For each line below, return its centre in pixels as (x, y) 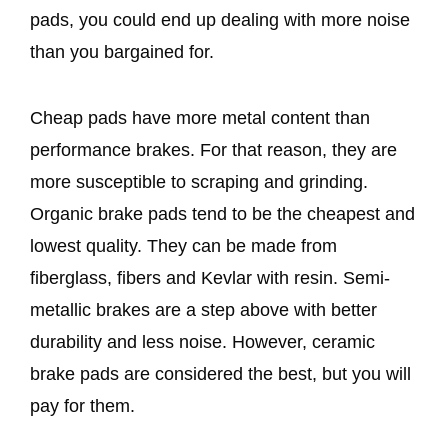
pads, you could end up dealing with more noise (220, 20)
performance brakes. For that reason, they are (213, 150)
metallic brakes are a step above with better (203, 310)
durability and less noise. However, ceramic (202, 342)
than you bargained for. (122, 52)
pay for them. (85, 406)
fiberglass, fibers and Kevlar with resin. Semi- (210, 278)
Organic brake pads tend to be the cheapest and (222, 214)
